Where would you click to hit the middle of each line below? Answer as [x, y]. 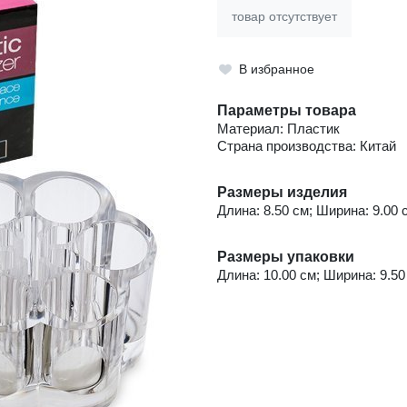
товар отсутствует [284, 16]
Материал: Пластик [278, 129]
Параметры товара [287, 111]
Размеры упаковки [286, 257]
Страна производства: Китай [307, 146]
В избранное [276, 69]
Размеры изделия [282, 193]
